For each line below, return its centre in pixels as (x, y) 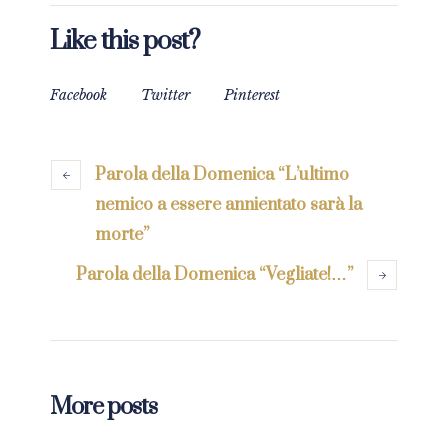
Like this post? (125, 42)
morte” (122, 235)
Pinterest (252, 95)
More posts (103, 407)
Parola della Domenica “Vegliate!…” (214, 275)
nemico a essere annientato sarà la (228, 205)
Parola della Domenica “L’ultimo (222, 175)
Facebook (78, 95)
